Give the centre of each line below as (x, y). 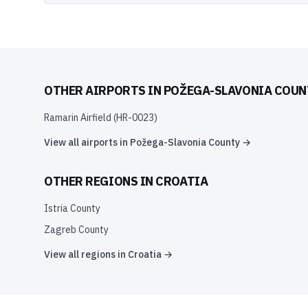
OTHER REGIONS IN (100, 181)
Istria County (72, 208)
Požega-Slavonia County (185, 142)
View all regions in (86, 254)
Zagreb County (76, 230)
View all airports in (87, 142)
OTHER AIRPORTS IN (104, 90)
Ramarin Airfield (78, 118)
